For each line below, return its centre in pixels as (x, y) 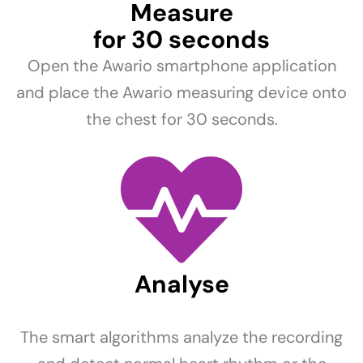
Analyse (181, 284)
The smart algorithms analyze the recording (181, 337)
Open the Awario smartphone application (181, 66)
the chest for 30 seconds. (181, 120)
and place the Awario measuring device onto (181, 93)
